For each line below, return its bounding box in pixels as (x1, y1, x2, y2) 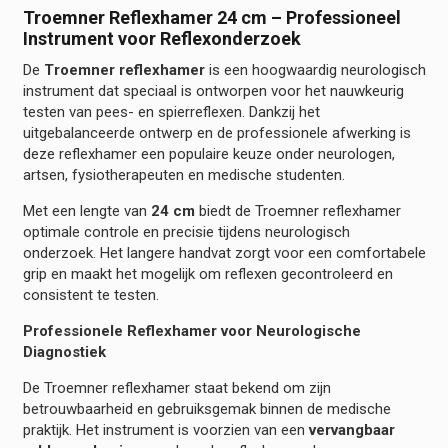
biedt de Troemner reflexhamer (194, 201, 401, 220)
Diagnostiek (22, 342, 106, 361)
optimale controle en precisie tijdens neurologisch (22, 222, 350, 241)
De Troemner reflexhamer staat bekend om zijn (22, 378, 331, 397)
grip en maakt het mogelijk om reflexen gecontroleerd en (22, 264, 393, 283)
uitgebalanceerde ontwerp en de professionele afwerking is (22, 123, 411, 142)
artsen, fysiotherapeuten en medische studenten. (22, 165, 345, 184)
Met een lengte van (22, 201, 151, 220)
